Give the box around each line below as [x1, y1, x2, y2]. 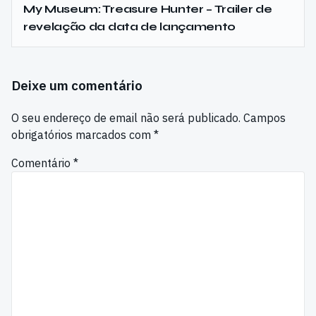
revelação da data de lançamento [23, 19, 236, 33]
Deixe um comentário [11, 76, 142, 94]
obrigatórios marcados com [11, 127, 154, 142]
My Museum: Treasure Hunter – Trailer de [23, 1, 272, 16]
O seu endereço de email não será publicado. [11, 110, 241, 125]
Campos [243, 110, 286, 125]
